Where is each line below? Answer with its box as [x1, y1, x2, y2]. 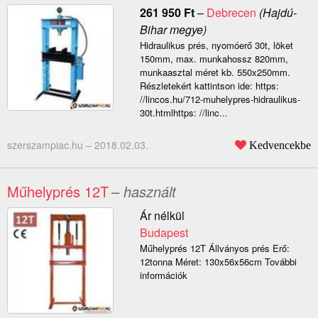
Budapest [139, 224, 188, 241]
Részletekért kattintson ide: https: [139, 79, 279, 93]
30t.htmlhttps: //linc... [139, 106, 228, 120]
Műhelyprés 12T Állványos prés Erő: [139, 241, 290, 256]
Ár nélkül [139, 207, 185, 224]
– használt [111, 181, 176, 202]
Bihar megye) [139, 21, 207, 38]
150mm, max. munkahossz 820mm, [139, 52, 288, 66]
